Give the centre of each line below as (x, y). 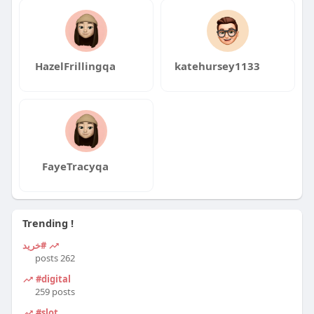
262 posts (67, 258)
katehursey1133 (217, 66)
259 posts (55, 291)
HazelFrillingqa (76, 66)
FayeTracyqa (76, 166)
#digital (52, 279)
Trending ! (48, 223)
